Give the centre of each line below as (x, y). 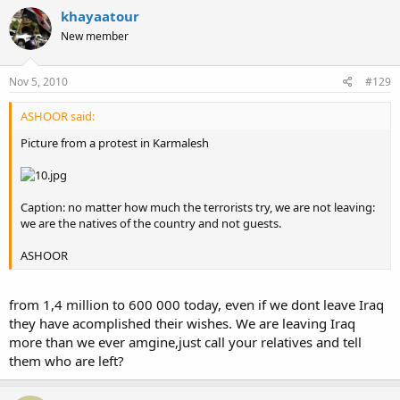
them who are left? (67, 360)
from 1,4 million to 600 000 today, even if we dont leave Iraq (196, 304)
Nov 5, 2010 (38, 82)
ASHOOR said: (58, 116)
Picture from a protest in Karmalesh (115, 143)
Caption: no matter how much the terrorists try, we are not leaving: (198, 207)
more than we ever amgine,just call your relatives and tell (185, 342)
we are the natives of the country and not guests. (151, 223)
